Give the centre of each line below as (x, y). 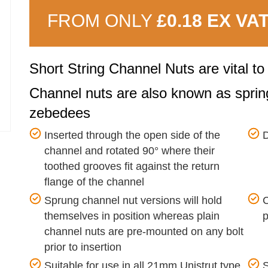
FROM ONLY (102, 21)
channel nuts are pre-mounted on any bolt (144, 232)
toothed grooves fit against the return (132, 166)
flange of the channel (94, 182)
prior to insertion (83, 247)
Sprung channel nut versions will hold (133, 200)
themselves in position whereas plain (132, 216)
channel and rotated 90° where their (130, 151)
